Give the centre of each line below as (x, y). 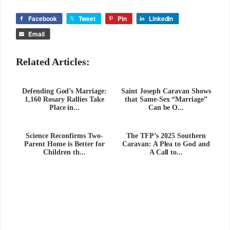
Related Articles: (53, 61)
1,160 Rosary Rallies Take (64, 100)
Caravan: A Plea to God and (166, 144)
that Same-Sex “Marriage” (166, 100)
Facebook (42, 19)
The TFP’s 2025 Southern (166, 136)
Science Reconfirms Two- (64, 136)
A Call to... (166, 152)
